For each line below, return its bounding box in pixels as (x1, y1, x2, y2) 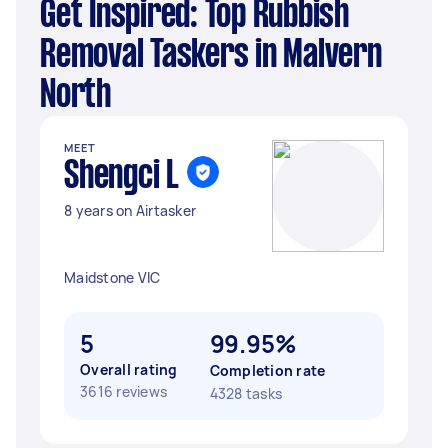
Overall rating (80, 360, 178, 379)
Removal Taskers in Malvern (40, 38, 382, 74)
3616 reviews (80, 382, 167, 401)
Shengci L (64, 159, 179, 195)
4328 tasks (209, 384, 282, 403)
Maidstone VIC (64, 268, 161, 287)
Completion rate (209, 361, 326, 380)
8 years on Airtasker (64, 201, 196, 220)
